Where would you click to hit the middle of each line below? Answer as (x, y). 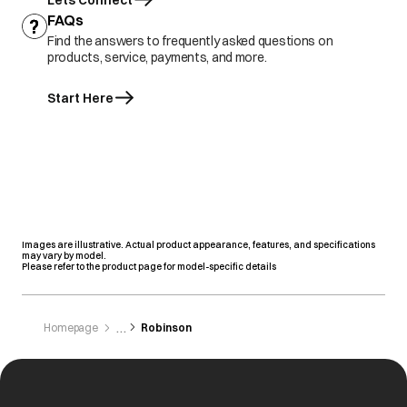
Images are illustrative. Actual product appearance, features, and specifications (199, 245)
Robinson (167, 328)
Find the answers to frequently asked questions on (190, 41)
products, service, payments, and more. (157, 57)
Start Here (80, 98)
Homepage (71, 328)
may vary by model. (64, 256)
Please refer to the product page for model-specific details (149, 267)
